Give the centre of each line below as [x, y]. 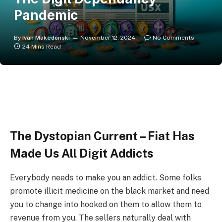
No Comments [173, 38]
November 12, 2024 [108, 38]
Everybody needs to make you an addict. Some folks [106, 177]
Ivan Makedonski [46, 38]
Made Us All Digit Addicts [82, 153]
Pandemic [46, 15]
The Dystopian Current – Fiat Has [102, 136]
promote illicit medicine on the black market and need [110, 191]
